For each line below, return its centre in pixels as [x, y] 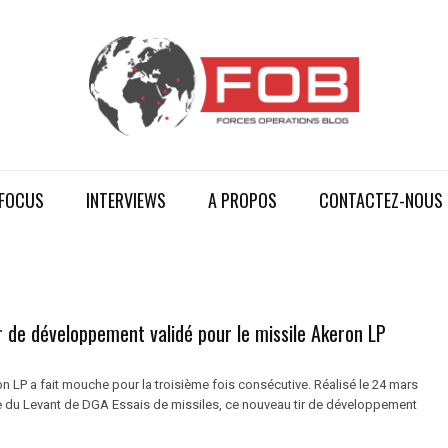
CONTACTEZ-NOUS [380, 200]
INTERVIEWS [125, 200]
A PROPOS [242, 200]
